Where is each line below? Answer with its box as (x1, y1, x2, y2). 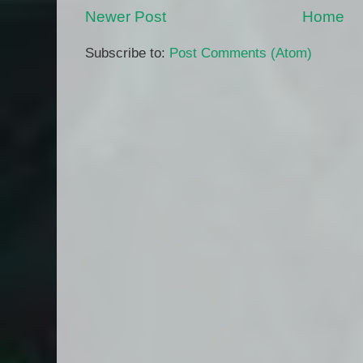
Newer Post (85, 7, 166, 25)
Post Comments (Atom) (169, 44, 312, 61)
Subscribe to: (85, 44, 169, 61)
